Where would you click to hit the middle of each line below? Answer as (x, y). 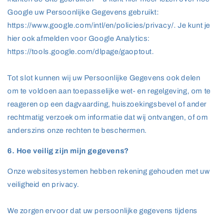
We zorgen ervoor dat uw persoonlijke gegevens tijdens (102, 211)
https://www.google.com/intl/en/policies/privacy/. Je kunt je (109, 25)
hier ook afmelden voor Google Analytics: (79, 38)
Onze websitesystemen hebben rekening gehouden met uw (109, 171)
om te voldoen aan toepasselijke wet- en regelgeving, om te (109, 91)
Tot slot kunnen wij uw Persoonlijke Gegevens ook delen (104, 78)
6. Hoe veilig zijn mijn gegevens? (68, 151)
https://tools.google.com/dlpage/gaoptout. (81, 52)
